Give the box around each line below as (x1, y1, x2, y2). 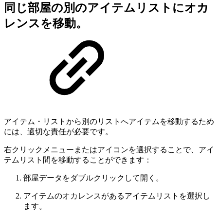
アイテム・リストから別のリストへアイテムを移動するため (4, 117, 214, 126)
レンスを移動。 (4, 17, 88, 30)
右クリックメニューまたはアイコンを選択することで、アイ (4, 145, 214, 154)
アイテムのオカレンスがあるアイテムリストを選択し (23, 192, 210, 200)
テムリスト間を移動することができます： (4, 156, 152, 164)
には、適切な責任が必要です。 (4, 127, 113, 136)
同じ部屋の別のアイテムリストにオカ (4, 1, 209, 15)
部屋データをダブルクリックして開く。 (23, 174, 163, 182)
